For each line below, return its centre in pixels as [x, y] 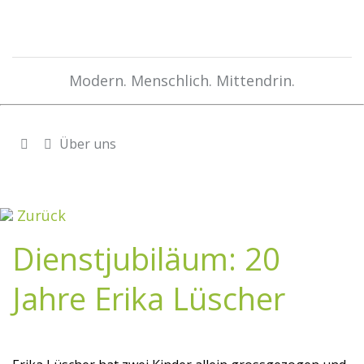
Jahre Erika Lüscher [149, 298]
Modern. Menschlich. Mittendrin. [182, 80]
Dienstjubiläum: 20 [146, 258]
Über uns [86, 144]
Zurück [39, 215]
